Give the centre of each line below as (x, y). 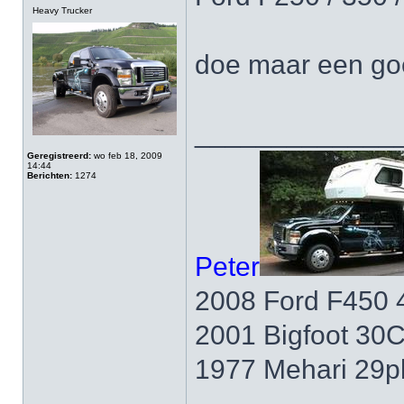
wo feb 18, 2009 (127, 156)
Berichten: (50, 175)
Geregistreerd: (59, 156)
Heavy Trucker (62, 10)
